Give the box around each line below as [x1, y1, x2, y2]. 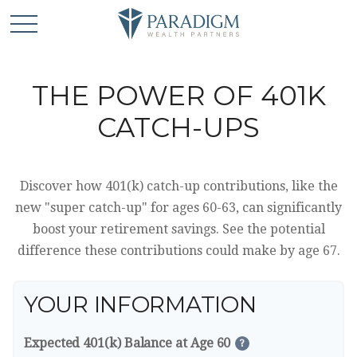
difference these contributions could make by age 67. [17, 243, 340, 258]
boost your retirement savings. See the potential [32, 222, 325, 237]
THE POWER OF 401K [31, 79, 326, 112]
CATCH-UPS [97, 111, 260, 144]
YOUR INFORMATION [24, 291, 257, 318]
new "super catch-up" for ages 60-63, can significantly [15, 200, 342, 215]
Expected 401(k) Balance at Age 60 [24, 335, 231, 351]
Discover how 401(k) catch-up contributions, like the [19, 178, 338, 194]
